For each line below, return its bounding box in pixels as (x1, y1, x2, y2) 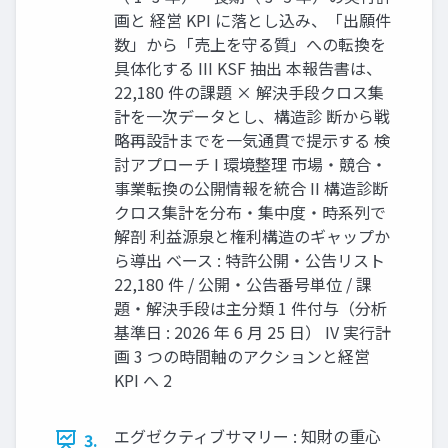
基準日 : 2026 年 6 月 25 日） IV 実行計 (114, 319, 391, 344)
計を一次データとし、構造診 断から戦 (114, 103, 390, 128)
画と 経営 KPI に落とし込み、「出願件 (114, 7, 391, 32)
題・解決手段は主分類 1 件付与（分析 (114, 295, 387, 320)
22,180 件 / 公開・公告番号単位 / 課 (114, 271, 372, 296)
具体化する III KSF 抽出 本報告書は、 (114, 55, 382, 80)
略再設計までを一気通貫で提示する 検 (114, 127, 390, 152)
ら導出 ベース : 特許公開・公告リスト (114, 247, 385, 272)
